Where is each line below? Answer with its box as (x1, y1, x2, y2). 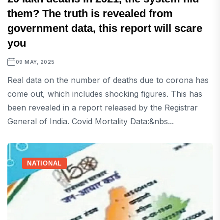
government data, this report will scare (7, 22, 202, 35)
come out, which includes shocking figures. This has (7, 89, 202, 99)
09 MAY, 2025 (15, 59, 55, 65)
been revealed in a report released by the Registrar (7, 103, 198, 113)
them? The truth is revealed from (7, 7, 173, 20)
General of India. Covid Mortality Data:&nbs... (7, 116, 174, 127)
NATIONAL (27, 160, 62, 167)
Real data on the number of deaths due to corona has (7, 75, 209, 85)
